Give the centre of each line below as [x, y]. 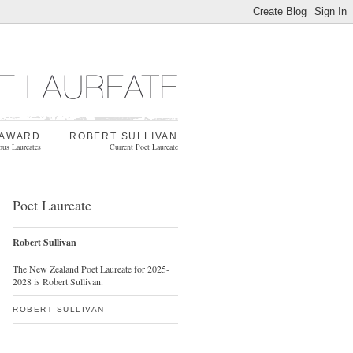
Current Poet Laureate [144, 147]
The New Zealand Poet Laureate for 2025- [91, 269]
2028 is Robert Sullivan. [58, 281]
